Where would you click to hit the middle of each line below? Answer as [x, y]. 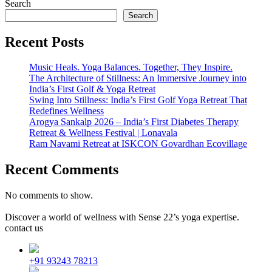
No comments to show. [49, 195]
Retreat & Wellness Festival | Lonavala [103, 133]
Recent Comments [62, 170]
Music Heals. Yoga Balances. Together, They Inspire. [131, 67]
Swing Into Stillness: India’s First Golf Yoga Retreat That [138, 100]
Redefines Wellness [66, 111]
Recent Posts [44, 42]
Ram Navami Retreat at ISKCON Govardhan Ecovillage [138, 144]
